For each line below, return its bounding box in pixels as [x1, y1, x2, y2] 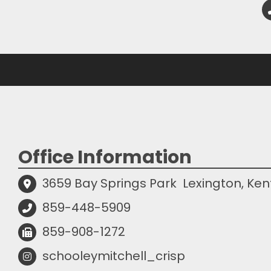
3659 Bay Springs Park [42, 174, 177, 192]
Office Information [18, 144, 192, 170]
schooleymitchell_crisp [42, 247, 185, 264]
